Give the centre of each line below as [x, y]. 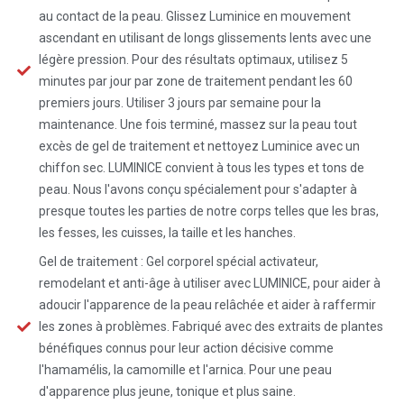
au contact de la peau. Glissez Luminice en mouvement [194, 16]
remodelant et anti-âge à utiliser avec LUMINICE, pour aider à [209, 283]
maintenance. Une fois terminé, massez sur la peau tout [197, 124]
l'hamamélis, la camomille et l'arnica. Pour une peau [185, 370]
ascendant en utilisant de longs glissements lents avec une [205, 38]
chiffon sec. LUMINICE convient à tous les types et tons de [201, 168]
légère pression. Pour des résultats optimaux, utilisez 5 [193, 60]
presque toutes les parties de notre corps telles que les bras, [208, 211]
